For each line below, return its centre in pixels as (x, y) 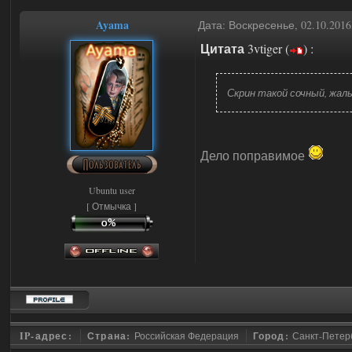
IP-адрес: (48, 336)
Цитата (222, 48)
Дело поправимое (254, 155)
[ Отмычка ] (112, 206)
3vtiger (265, 48)
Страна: (111, 336)
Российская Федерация (186, 335)
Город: (273, 336)
